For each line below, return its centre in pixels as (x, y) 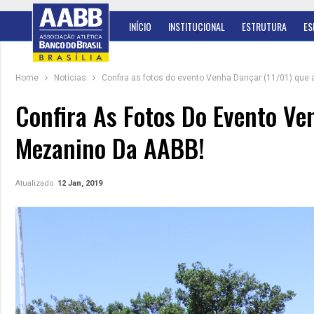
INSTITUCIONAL (197, 26)
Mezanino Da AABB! (110, 148)
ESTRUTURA (264, 26)
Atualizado (36, 183)
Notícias (70, 78)
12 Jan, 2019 (80, 183)
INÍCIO (140, 26)
